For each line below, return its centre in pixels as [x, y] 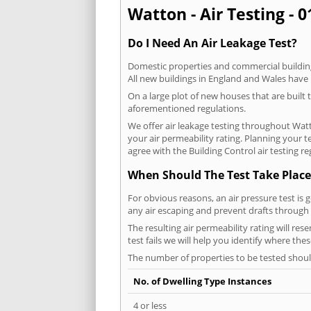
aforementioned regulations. [187, 108]
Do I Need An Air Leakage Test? [212, 43]
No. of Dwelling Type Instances [202, 281]
